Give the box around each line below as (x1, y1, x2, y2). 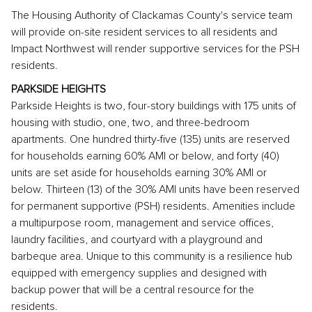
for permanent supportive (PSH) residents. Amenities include (11, 201, 295, 212)
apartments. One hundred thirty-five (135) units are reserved (11, 134, 290, 145)
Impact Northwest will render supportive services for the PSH (11, 43, 299, 54)
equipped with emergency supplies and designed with (11, 267, 267, 279)
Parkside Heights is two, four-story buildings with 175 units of (11, 100, 296, 111)
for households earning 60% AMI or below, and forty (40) (11, 150, 279, 162)
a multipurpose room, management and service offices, (11, 217, 274, 228)
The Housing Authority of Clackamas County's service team (11, 10, 292, 21)
